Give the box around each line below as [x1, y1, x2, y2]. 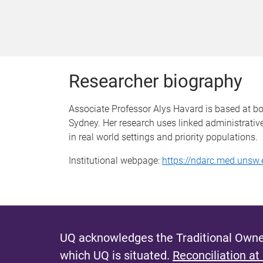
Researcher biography [69, 70, 242, 92]
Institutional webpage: [69, 155, 162, 166]
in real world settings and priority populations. [69, 131, 258, 143]
